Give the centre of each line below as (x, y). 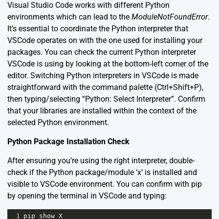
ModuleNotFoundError (170, 17)
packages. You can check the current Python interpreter (102, 52)
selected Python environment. (58, 123)
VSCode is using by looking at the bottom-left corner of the (108, 64)
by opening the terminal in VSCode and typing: (87, 196)
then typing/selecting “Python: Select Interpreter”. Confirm (106, 99)
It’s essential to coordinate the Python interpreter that (98, 29)
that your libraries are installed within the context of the (102, 111)
